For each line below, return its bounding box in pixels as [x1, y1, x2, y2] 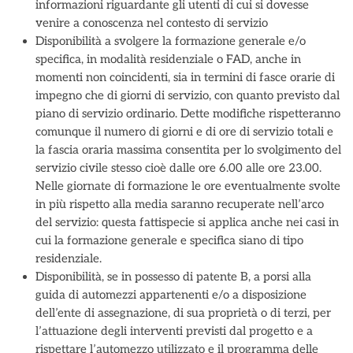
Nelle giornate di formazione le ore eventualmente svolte [35, 179, 340, 193]
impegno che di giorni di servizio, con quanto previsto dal [35, 88, 340, 102]
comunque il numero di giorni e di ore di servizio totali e [35, 124, 333, 139]
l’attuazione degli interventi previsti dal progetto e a [35, 324, 313, 338]
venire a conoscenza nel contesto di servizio [35, 16, 268, 30]
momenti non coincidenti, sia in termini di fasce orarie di [35, 70, 335, 84]
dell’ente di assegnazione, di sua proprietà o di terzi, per [35, 306, 331, 320]
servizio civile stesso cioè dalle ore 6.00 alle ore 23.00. [35, 161, 321, 175]
